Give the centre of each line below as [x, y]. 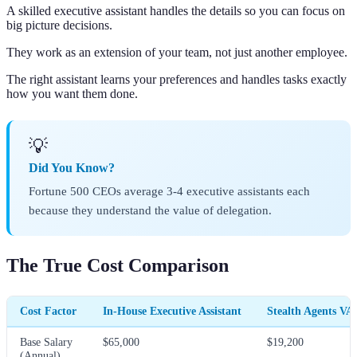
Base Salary [46, 342]
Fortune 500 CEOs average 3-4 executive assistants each [169, 191]
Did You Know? [72, 168]
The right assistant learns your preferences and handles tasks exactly [177, 80]
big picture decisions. [59, 25]
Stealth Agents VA [310, 311]
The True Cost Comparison [118, 266]
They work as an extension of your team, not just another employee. [177, 53]
